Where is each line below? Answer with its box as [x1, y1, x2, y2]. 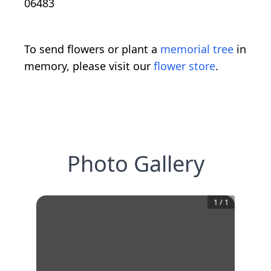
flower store [154, 58, 215, 73]
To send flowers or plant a [24, 41, 160, 56]
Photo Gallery [67, 148, 204, 178]
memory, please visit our [24, 58, 154, 73]
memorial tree [160, 41, 233, 56]
